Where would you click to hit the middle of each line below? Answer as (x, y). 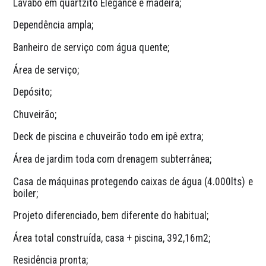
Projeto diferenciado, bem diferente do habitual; (111, 216)
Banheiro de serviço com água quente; (91, 47)
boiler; (26, 193)
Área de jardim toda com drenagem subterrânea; (113, 159)
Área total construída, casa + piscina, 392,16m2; (112, 238)
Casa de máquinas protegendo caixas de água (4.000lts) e (133, 181)
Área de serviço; (46, 70)
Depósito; (33, 92)
